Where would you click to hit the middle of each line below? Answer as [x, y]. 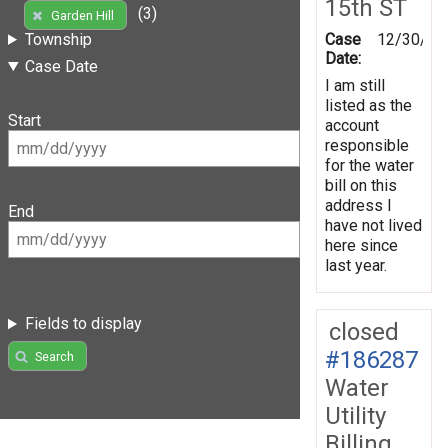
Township [58, 39]
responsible [367, 145]
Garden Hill [82, 15]
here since [361, 245]
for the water [369, 165]
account [352, 125]
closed [364, 331]
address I [358, 205]
